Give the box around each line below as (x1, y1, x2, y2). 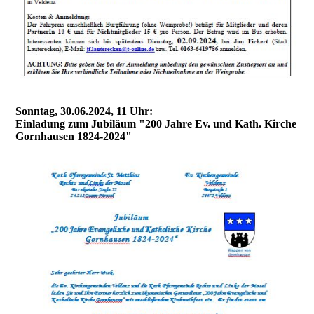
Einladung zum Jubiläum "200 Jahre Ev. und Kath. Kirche (15, 117, 297, 130)
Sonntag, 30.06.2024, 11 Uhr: (15, 104, 153, 117)
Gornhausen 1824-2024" (15, 130, 132, 142)
